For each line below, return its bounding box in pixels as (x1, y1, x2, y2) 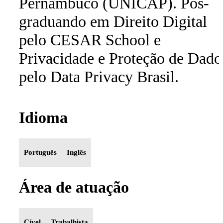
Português (24, 148, 57, 156)
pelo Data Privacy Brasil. (19, 68, 179, 86)
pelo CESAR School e (19, 31, 161, 49)
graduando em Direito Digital (19, 12, 207, 31)
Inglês (67, 148, 86, 156)
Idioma (19, 108, 68, 126)
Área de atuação (19, 178, 129, 196)
